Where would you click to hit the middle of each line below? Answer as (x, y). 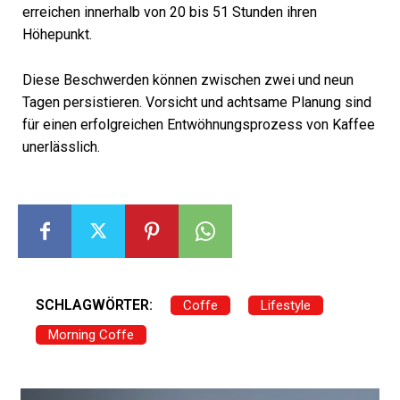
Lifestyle (286, 305)
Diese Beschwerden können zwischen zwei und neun (188, 80)
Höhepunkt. (57, 34)
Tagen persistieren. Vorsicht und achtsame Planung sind (197, 102)
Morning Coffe (91, 335)
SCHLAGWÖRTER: (94, 305)
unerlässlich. (61, 147)
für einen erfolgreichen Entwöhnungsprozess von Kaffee (199, 125)
